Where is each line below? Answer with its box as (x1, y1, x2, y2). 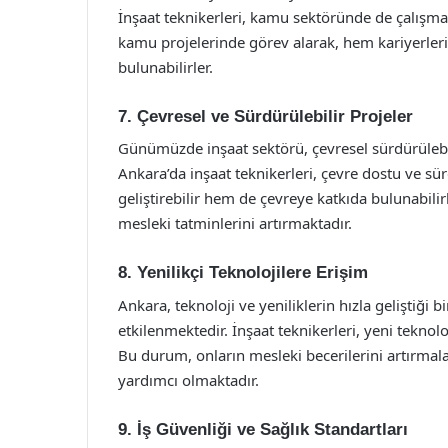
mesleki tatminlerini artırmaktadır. (118, 213, 352, 233)
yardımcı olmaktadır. (118, 369, 259, 390)
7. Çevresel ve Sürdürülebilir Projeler (118, 106, 413, 126)
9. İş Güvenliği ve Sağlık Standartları (118, 419, 408, 439)
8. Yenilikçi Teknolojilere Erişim (118, 263, 368, 282)
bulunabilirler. (118, 56, 213, 77)
